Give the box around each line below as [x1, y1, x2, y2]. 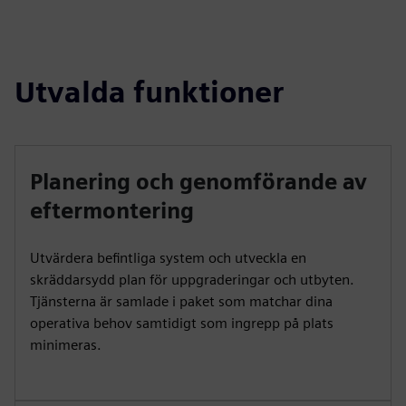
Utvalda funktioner [14, 74, 284, 110]
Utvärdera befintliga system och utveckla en [30, 249, 306, 266]
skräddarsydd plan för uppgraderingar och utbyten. [30, 271, 354, 288]
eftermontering [30, 198, 194, 224]
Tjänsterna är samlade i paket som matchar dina [30, 293, 333, 310]
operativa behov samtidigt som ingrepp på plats [30, 314, 333, 332]
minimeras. [30, 336, 101, 353]
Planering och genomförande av [30, 169, 367, 195]
